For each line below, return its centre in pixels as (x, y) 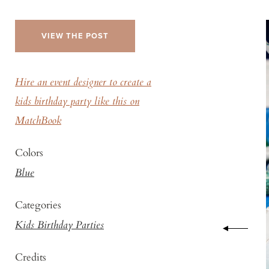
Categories (38, 204)
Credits (31, 257)
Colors (29, 152)
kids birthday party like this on (77, 102)
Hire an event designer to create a (83, 83)
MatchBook (38, 121)
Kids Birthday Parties (59, 226)
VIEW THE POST (75, 36)
